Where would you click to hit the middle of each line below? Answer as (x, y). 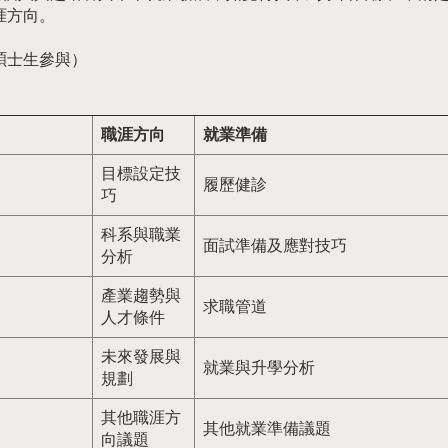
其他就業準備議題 (267, 429)
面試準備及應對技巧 (275, 246)
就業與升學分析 (259, 368)
